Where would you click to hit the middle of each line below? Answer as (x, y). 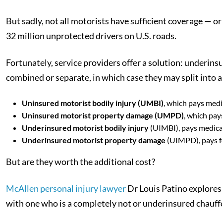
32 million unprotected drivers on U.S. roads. (91, 36)
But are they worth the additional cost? (81, 162)
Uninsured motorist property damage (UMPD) (103, 115)
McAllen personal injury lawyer (66, 188)
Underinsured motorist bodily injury (85, 128)
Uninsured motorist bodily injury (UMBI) (93, 103)
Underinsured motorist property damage (94, 140)
